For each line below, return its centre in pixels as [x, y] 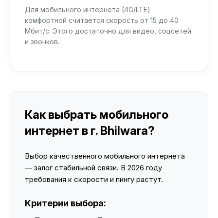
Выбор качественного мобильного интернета [105, 156]
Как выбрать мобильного [97, 115]
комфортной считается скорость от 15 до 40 [102, 20]
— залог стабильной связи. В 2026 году [93, 168]
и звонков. [42, 42]
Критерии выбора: [65, 203]
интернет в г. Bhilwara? [90, 131]
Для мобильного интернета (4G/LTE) [88, 9]
